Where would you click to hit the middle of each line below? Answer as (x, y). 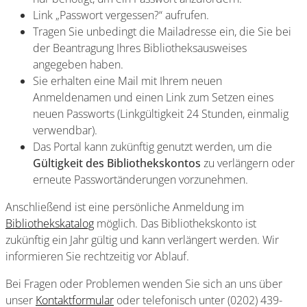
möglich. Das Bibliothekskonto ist (175, 223)
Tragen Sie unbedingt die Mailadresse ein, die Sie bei (162, 32)
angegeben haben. (78, 64)
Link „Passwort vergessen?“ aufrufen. (121, 15)
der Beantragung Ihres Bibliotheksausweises (140, 48)
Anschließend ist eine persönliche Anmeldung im (125, 207)
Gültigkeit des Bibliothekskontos (117, 163)
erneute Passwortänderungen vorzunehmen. (140, 180)
